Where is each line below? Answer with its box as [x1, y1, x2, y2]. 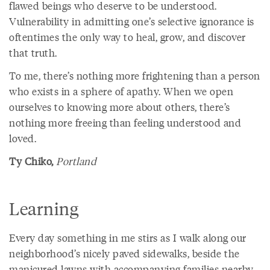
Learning [9, 197, 78, 219]
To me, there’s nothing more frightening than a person [9, 68, 260, 83]
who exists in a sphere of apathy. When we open [9, 84, 233, 98]
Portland [56, 154, 96, 168]
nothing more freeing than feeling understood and [9, 115, 241, 130]
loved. [9, 131, 39, 145]
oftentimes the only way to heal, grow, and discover [9, 30, 246, 44]
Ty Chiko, [9, 154, 56, 168]
